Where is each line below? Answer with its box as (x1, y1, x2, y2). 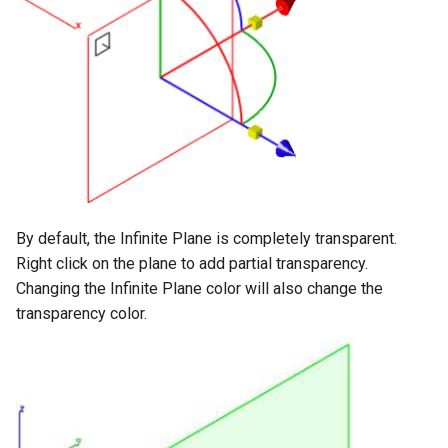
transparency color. (16, 303, 147, 323)
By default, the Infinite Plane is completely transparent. (16, 228, 397, 248)
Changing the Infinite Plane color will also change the (16, 278, 383, 298)
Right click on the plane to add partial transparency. (16, 253, 368, 273)
